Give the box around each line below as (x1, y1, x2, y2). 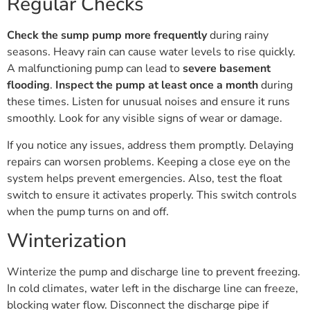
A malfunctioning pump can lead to (7, 61, 183, 77)
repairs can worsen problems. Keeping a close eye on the (7, 154, 291, 170)
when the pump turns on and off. (7, 203, 169, 219)
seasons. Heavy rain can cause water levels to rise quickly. (7, 44, 295, 60)
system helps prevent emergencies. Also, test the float (7, 170, 282, 186)
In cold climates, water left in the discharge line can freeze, (7, 281, 298, 297)
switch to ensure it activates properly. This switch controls (7, 187, 297, 203)
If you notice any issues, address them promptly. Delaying (7, 137, 293, 153)
